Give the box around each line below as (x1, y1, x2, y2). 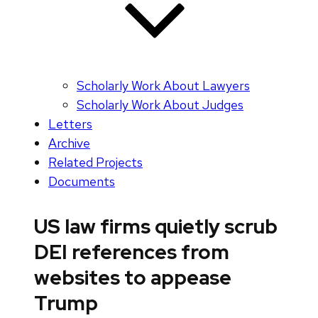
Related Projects (48, 154, 143, 171)
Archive (48, 135, 90, 152)
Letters (48, 116, 92, 133)
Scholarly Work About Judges (77, 97, 243, 114)
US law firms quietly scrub (34, 213, 278, 241)
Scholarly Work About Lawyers (77, 77, 250, 94)
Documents (48, 173, 115, 190)
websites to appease (34, 264, 231, 292)
